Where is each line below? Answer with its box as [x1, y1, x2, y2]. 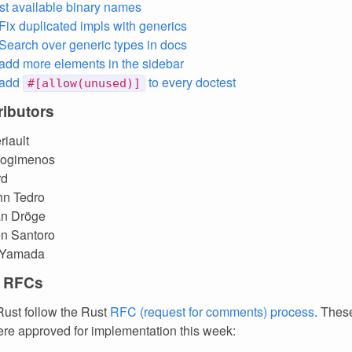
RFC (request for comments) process [110, 302, 314, 321]
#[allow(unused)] [27, 76, 141, 90]
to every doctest [145, 73, 236, 91]
